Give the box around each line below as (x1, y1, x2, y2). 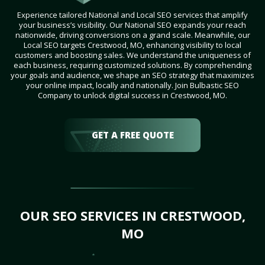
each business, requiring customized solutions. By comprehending (14, 60, 251, 71)
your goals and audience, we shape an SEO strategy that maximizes (11, 70, 254, 81)
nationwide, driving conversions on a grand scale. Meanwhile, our (15, 30, 250, 41)
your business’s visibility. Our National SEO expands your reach (19, 20, 246, 31)
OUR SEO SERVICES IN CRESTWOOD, (20, 206, 245, 225)
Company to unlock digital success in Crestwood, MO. (38, 90, 227, 101)
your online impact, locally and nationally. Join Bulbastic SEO (26, 80, 239, 91)
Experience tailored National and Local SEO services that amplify (17, 9, 248, 21)
